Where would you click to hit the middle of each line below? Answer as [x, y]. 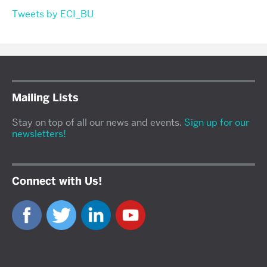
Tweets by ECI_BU [53, 14]
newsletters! [39, 134]
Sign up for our [217, 123]
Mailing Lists [45, 98]
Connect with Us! [57, 181]
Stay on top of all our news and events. [98, 123]
